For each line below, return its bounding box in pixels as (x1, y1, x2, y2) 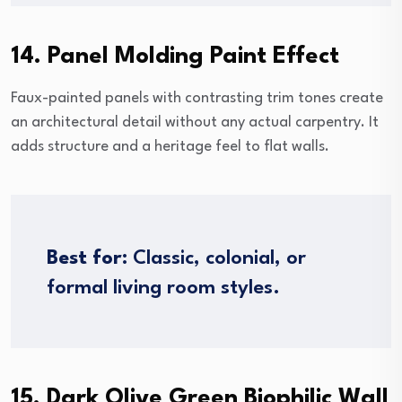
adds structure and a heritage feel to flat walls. (11, 138, 329, 154)
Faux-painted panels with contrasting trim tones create (11, 90, 383, 106)
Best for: (47, 248, 127, 268)
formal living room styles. (47, 277, 280, 298)
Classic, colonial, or (127, 248, 306, 268)
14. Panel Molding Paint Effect (11, 44, 339, 68)
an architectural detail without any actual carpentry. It (11, 114, 379, 130)
